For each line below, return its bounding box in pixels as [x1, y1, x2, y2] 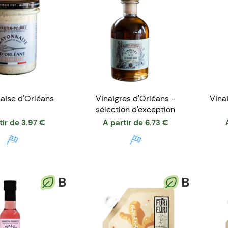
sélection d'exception [96, 104, 175, 116]
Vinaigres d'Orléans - [96, 93, 175, 104]
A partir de [102, 118, 143, 128]
